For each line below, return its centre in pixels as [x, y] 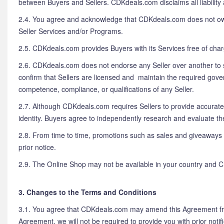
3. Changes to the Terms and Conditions [87, 192]
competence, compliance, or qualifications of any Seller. [106, 89]
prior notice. [37, 147]
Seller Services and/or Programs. [71, 31]
